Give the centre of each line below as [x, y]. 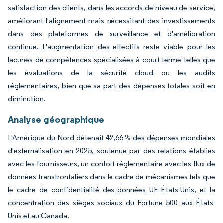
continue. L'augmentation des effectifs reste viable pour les [111, 46]
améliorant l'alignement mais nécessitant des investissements [111, 20]
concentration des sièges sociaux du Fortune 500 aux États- [111, 202]
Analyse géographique [56, 119]
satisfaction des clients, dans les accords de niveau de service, [111, 7]
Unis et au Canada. [39, 215]
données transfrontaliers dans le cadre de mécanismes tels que [111, 176]
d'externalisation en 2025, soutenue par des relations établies [111, 150]
